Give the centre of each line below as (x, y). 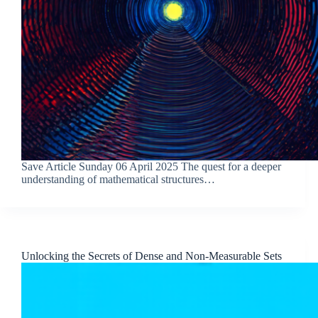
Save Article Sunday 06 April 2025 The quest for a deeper (151, 166)
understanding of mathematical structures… (118, 179)
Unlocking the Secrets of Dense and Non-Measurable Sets (152, 256)
